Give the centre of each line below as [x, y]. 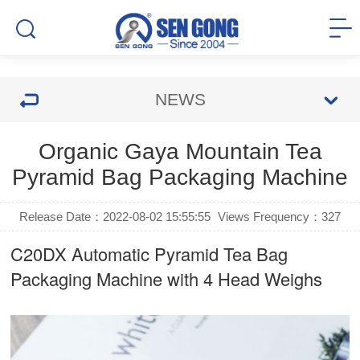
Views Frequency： [269, 217]
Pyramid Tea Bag [221, 254]
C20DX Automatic [83, 254]
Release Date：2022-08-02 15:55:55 [115, 217]
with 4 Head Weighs [243, 278]
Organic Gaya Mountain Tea [180, 151]
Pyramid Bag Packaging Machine [180, 177]
